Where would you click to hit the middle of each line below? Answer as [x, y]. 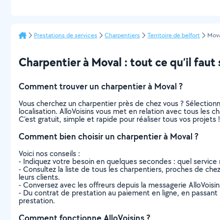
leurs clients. [39, 177]
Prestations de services [66, 35]
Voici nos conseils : [49, 153]
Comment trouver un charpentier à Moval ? [101, 86]
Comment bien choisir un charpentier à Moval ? [109, 136]
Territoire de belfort [174, 35]
